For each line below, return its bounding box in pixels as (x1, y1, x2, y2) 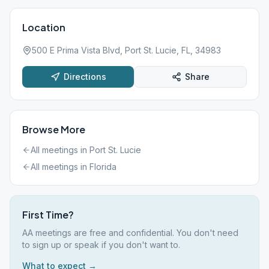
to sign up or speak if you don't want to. (22, 240, 180, 250)
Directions (63, 71, 106, 82)
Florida (89, 162, 116, 172)
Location (22, 21, 65, 34)
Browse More (22, 123, 85, 136)
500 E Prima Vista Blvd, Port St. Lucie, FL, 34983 (32, 45, 221, 55)
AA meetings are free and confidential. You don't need (22, 228, 238, 238)
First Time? (22, 208, 74, 221)
